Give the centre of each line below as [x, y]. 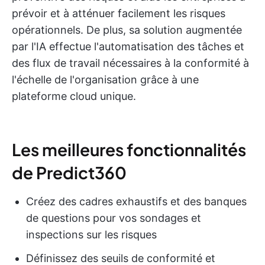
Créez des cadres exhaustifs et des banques [136, 202]
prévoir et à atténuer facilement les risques [119, 14]
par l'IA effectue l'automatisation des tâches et [128, 47]
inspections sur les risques [91, 235]
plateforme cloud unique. [74, 96]
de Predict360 [69, 173]
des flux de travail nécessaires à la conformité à [130, 63]
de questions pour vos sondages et [114, 218]
